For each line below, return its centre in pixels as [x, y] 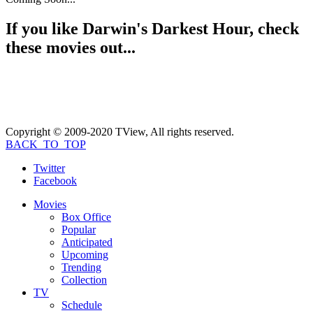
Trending [81, 267]
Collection [84, 279]
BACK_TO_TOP [46, 144]
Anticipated [87, 242]
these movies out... [71, 47]
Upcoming [85, 254]
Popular [79, 229]
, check [274, 28]
